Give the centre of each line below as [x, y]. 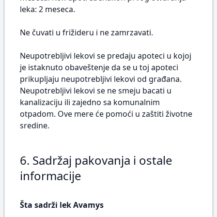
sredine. [35, 125]
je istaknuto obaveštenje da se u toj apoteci [99, 67]
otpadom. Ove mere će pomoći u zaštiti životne [106, 114]
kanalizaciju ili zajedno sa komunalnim [90, 102]
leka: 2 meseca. [47, 9]
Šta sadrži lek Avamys [62, 205]
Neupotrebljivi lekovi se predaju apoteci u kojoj [106, 56]
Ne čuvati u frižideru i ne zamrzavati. [86, 32]
